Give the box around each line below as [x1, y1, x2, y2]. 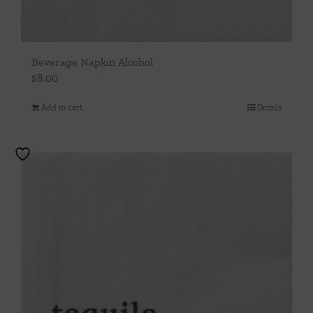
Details [257, 103, 282, 112]
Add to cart [41, 103, 82, 112]
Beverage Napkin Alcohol [31, 55, 153, 68]
